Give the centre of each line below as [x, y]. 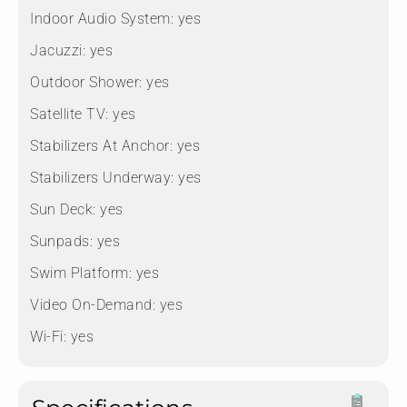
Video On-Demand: [93, 305]
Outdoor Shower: [86, 83]
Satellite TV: [69, 114]
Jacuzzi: [58, 51]
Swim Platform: [81, 273]
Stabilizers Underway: [102, 178]
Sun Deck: [63, 210]
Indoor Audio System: [102, 19]
